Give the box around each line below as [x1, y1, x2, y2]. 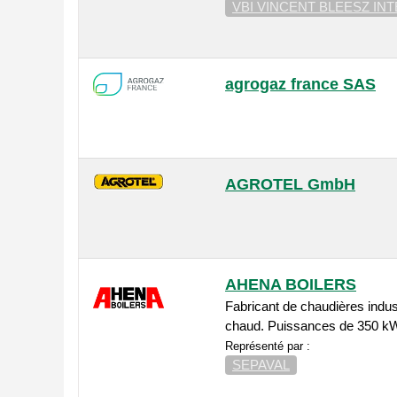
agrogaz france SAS [225, 75, 376, 94]
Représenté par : [225, 339, 310, 354]
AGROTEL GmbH [225, 175, 355, 194]
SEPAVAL [232, 357, 290, 373]
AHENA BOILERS [225, 276, 356, 294]
